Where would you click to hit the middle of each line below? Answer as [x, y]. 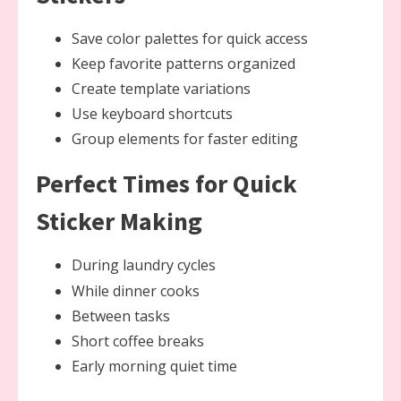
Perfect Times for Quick [166, 184]
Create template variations [161, 89]
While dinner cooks [136, 290]
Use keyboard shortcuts [152, 114]
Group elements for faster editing [185, 139]
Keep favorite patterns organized [183, 63]
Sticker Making [119, 222]
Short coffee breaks [138, 341]
